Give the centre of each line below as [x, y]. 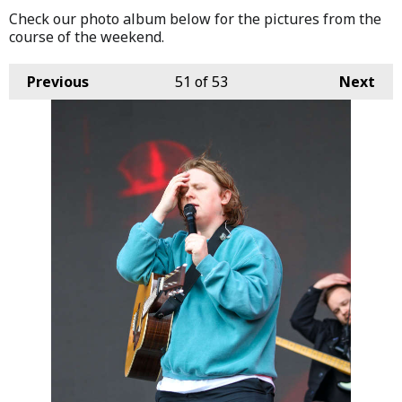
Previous [58, 81]
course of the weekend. [90, 36]
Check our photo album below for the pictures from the [195, 18]
